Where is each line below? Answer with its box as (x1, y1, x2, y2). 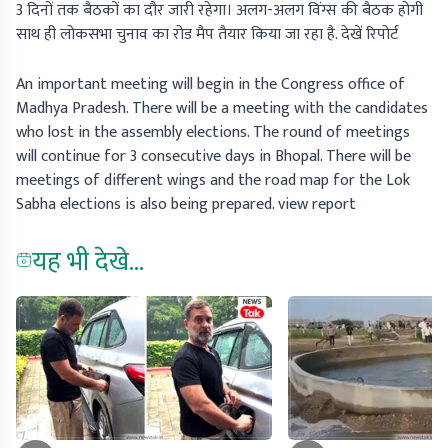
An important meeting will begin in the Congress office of (16, 70, 405, 98)
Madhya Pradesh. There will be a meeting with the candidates (16, 94, 428, 122)
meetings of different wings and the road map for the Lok (16, 166, 410, 194)
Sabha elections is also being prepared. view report (16, 190, 356, 218)
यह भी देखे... (32, 240, 144, 284)
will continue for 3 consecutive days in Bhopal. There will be (16, 142, 411, 170)
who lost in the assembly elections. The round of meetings (16, 118, 410, 146)
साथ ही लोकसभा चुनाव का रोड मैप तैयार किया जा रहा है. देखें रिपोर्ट (16, 20, 398, 48)
